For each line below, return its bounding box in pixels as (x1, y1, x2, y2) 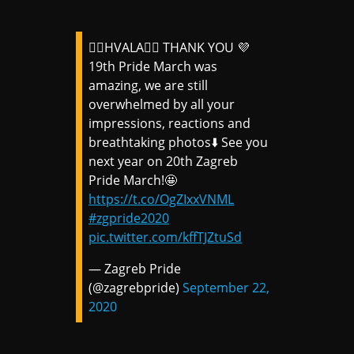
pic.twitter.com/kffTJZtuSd (88, 228, 243, 246)
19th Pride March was (88, 57, 218, 75)
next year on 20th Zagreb (88, 152, 239, 170)
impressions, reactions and (88, 114, 251, 132)
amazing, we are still (88, 76, 209, 94)
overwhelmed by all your (88, 95, 235, 113)
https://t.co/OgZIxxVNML (88, 190, 235, 208)
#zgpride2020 (88, 209, 170, 227)
